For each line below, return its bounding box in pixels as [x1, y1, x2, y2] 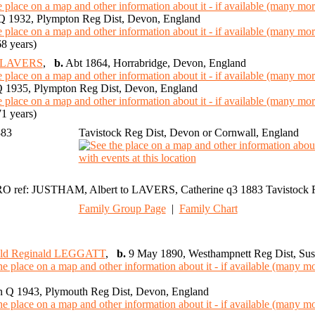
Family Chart [179, 202, 238, 215]
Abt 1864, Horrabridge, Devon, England [63, 57, 246, 70]
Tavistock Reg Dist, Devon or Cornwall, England [78, 127, 299, 139]
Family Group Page [78, 202, 166, 215]
